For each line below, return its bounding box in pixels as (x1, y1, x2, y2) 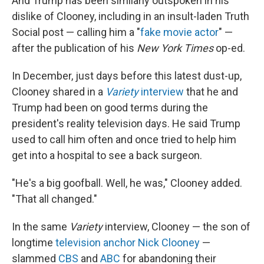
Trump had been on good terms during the (12, 101, 208, 114)
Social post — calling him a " (12, 26, 140, 38)
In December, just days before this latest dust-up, (12, 70, 242, 82)
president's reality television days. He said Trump (12, 117, 240, 130)
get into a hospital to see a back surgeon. (12, 149, 202, 161)
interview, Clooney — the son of (105, 220, 250, 233)
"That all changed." (12, 193, 97, 205)
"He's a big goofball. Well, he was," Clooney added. (12, 177, 242, 189)
